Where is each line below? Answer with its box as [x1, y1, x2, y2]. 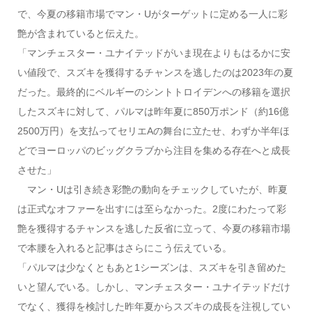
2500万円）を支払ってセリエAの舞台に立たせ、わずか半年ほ [17, 125, 290, 137]
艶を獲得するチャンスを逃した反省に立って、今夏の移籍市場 [17, 223, 290, 235]
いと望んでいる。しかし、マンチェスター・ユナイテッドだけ [17, 281, 290, 293]
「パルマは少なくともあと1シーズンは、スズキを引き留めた [17, 262, 286, 274]
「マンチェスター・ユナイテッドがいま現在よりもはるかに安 [17, 47, 290, 59]
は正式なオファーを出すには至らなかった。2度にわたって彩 [17, 203, 286, 215]
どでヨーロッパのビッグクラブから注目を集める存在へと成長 [17, 145, 290, 157]
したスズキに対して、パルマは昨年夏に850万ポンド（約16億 [17, 106, 289, 118]
